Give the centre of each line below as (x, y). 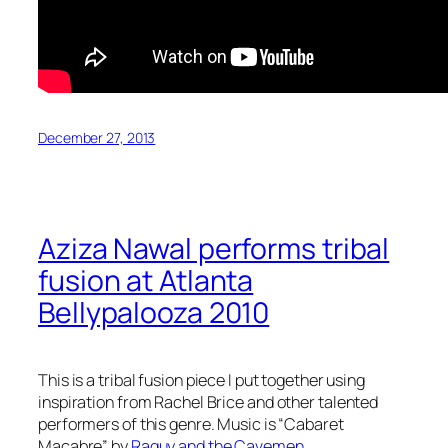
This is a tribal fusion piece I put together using (201, 380)
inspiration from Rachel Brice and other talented (208, 402)
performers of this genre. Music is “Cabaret (191, 424)
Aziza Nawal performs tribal (214, 249)
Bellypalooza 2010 (154, 313)
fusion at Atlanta (146, 281)
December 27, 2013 (97, 137)
